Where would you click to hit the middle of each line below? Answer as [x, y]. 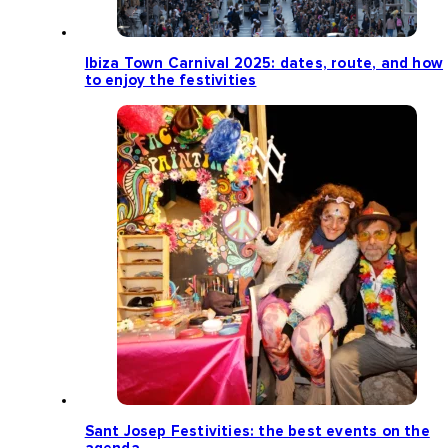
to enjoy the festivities [170, 81]
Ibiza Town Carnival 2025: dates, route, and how [264, 64]
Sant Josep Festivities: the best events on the [257, 432]
